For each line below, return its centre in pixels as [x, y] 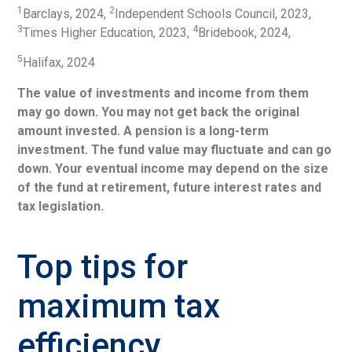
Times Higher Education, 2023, [108, 32]
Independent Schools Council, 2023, [213, 13]
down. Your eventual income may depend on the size [173, 168]
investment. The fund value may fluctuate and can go [175, 149]
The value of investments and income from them [163, 93]
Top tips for [103, 266]
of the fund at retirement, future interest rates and [170, 187]
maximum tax [119, 306]
